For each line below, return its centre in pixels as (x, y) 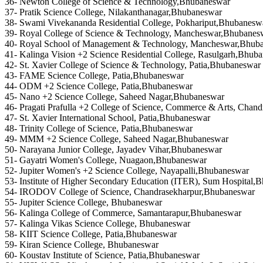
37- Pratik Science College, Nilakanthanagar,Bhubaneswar (113, 12)
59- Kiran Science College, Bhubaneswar (82, 245)
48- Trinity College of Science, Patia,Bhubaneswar (99, 129)
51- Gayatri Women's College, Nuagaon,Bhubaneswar (106, 160)
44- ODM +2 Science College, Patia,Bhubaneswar (99, 86)
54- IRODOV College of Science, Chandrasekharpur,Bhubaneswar (130, 192)
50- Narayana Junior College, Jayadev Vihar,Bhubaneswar (113, 150)
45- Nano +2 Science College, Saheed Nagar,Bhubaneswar (114, 97)
